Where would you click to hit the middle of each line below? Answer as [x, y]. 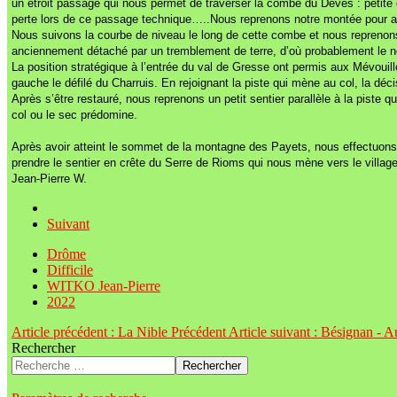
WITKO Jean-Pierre [104, 286]
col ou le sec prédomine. [74, 115]
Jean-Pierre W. [53, 179]
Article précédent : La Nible [91, 332]
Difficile [70, 270]
